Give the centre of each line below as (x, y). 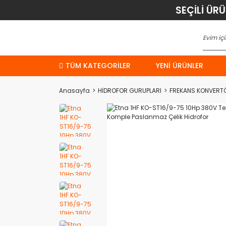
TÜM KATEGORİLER (98, 66)
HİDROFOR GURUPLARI (130, 91)
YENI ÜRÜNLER (180, 66)
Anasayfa (74, 91)
